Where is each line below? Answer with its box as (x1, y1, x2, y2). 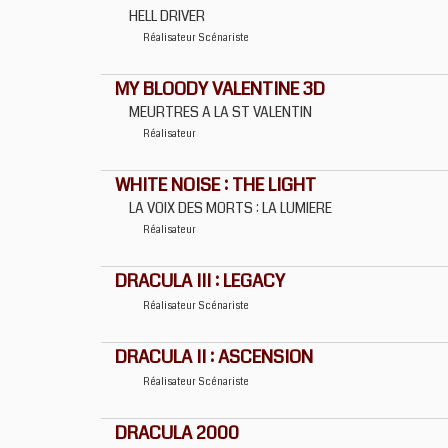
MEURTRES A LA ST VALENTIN (129, 102, 312, 122)
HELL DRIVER (129, 6, 205, 26)
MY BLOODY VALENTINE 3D (115, 76, 325, 102)
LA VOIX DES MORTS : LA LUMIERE (129, 198, 332, 218)
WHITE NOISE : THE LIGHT (115, 172, 316, 198)
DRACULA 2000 (115, 420, 239, 446)
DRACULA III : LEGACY (115, 268, 285, 294)
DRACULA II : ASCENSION (115, 344, 313, 370)
